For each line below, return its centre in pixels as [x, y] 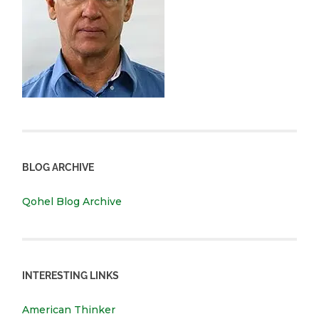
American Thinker [69, 310]
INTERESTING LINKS [71, 276]
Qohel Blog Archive [72, 202]
